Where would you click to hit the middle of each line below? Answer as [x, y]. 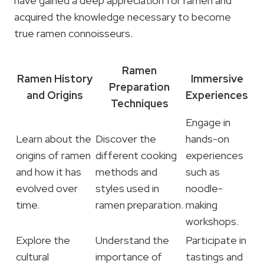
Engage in [208, 122]
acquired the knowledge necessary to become [123, 16]
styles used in [127, 188]
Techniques [139, 103]
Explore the [43, 240]
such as [203, 171]
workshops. [212, 221]
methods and [126, 171]
